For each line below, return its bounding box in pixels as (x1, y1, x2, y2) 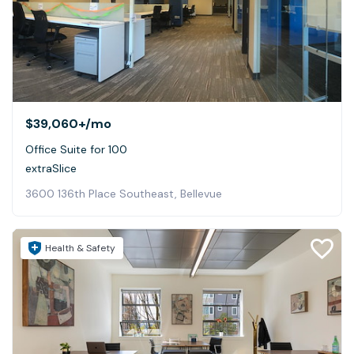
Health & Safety (45, 241, 115, 254)
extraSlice (25, 160, 77, 175)
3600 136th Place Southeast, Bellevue (25, 186, 222, 201)
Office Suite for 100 (25, 141, 127, 156)
